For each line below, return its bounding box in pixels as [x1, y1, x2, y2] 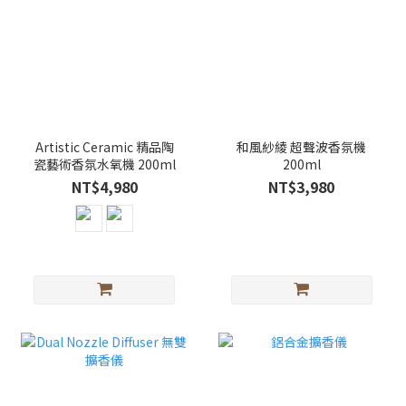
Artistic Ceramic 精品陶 [34, 137, 174, 156]
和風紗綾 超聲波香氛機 [237, 137, 367, 156]
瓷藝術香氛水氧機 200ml [33, 154, 176, 173]
